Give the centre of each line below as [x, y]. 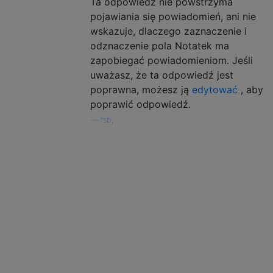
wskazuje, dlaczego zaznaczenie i [168, 31]
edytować [215, 89]
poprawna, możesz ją [141, 89]
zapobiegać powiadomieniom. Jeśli [172, 60]
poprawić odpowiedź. [140, 104]
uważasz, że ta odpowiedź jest [162, 75]
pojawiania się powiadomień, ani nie [173, 16]
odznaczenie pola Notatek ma [160, 45]
